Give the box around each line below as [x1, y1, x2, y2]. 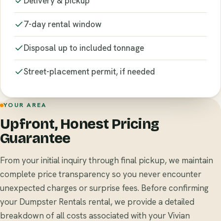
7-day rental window [24, 18, 102, 30]
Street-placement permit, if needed [24, 66, 155, 77]
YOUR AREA [3, 101, 47, 110]
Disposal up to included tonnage [24, 42, 144, 53]
